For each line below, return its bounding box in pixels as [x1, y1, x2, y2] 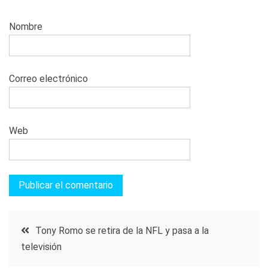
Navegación [8, 214, 110, 237]
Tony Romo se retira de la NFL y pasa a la [35, 224, 209, 236]
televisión [21, 240, 62, 252]
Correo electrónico [9, 72, 88, 84]
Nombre [9, 20, 42, 32]
